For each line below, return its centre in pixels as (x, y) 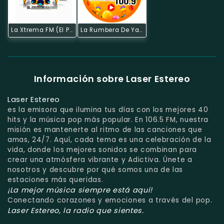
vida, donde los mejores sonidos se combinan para (102, 149)
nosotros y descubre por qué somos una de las (95, 169)
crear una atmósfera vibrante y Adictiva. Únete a (100, 159)
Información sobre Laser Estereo (112, 78)
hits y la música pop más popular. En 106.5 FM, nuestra (108, 119)
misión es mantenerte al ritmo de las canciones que (105, 129)
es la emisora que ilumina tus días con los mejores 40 (108, 109)
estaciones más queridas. (55, 179)
